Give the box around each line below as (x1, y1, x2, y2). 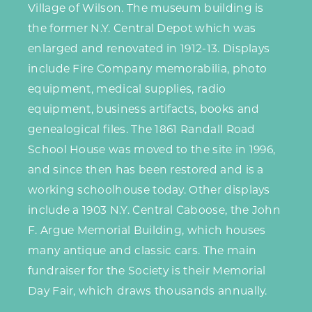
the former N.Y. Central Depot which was (28, 22, 256, 36)
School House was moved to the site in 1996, (28, 143, 276, 157)
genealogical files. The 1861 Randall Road (28, 123, 256, 136)
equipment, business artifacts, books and (28, 102, 260, 116)
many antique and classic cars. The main (28, 244, 257, 258)
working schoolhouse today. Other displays (28, 183, 270, 197)
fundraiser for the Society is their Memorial (28, 264, 266, 278)
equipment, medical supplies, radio (28, 82, 226, 96)
